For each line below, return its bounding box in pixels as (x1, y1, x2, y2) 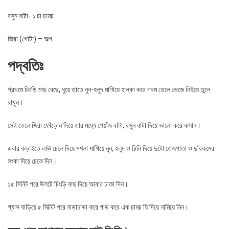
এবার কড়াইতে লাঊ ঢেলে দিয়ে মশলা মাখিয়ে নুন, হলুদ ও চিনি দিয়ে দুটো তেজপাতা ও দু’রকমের (8, 144, 214, 152)
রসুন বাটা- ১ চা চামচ (8, 11, 54, 20)
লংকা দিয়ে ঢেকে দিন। (8, 156, 57, 165)
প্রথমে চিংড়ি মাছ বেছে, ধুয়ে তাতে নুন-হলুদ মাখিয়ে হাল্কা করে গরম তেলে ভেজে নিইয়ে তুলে (8, 85, 210, 94)
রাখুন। (8, 98, 24, 106)
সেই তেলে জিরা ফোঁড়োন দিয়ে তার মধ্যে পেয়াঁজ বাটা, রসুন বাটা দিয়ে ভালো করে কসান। (8, 121, 201, 129)
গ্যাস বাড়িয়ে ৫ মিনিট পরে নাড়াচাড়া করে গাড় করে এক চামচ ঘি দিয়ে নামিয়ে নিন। (8, 202, 189, 211)
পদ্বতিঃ (8, 56, 43, 75)
